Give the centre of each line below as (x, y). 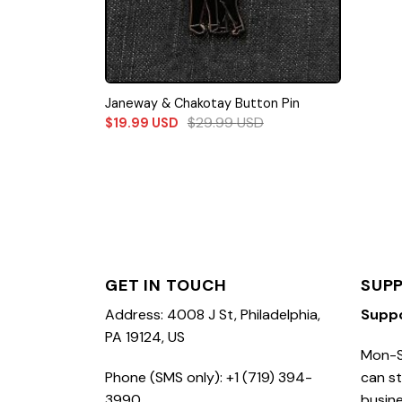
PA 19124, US (145, 336)
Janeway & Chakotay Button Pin (202, 104)
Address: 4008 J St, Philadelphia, (213, 314)
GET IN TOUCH (166, 285)
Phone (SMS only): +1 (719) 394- (209, 378)
